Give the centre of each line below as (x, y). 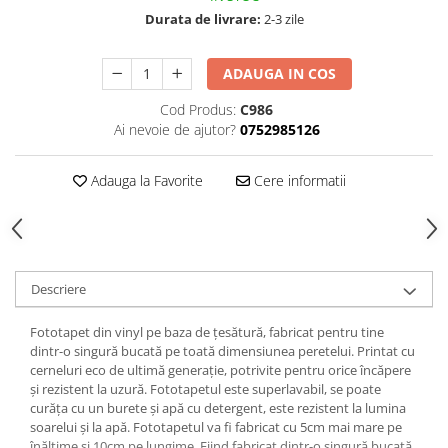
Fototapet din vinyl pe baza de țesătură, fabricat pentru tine (207, 332)
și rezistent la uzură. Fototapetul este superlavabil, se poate (205, 389)
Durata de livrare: (202, 19)
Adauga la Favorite (144, 181)
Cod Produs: (198, 110)
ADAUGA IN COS (280, 74)
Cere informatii (297, 181)
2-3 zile (282, 19)
